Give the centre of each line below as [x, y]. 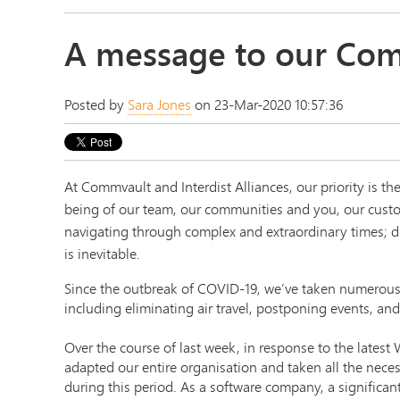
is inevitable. [102, 253]
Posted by [96, 104]
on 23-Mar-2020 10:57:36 [267, 104]
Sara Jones [159, 104]
